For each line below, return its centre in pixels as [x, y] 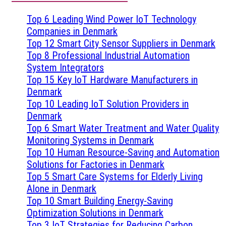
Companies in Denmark [72, 31]
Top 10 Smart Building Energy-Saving [100, 201]
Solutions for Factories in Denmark [96, 164]
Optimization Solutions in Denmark [95, 213]
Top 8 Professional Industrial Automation [108, 55]
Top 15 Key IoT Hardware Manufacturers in [112, 79]
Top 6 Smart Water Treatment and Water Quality [123, 128]
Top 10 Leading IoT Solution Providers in [108, 104]
